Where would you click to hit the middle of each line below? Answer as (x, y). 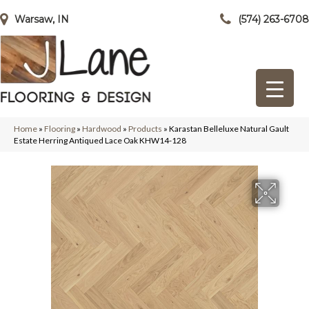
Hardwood (102, 129)
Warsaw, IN (42, 19)
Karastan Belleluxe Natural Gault (229, 129)
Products (145, 129)
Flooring (60, 129)
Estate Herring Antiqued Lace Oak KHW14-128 (100, 140)
